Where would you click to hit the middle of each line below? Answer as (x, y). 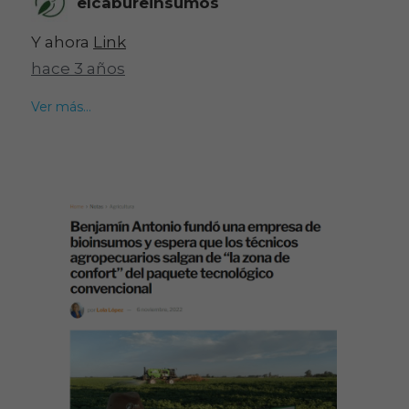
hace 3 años (78, 68)
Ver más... (61, 106)
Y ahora (62, 42)
